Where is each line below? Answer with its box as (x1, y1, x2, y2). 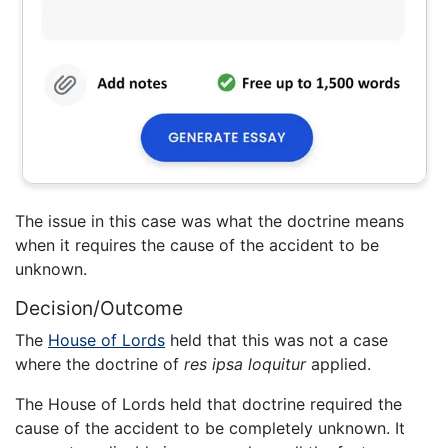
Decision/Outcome (15, 295, 183, 320)
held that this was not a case (165, 329, 388, 350)
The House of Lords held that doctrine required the (15, 393, 402, 414)
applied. (306, 353, 371, 374)
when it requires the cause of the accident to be (15, 234, 379, 255)
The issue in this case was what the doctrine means (15, 210, 404, 231)
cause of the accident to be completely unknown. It (15, 417, 405, 438)
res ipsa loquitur (184, 353, 306, 374)
